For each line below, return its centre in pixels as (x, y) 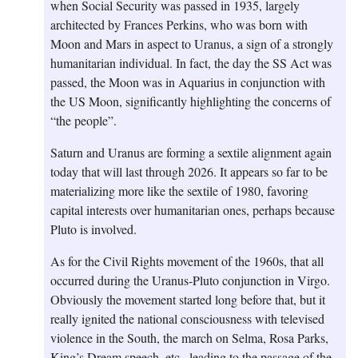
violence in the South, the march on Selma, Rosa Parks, (189, 338)
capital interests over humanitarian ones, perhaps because (193, 210)
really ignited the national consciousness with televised (187, 319)
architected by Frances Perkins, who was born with (179, 25)
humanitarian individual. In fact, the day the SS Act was (191, 63)
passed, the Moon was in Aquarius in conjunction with (188, 82)
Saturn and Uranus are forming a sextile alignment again (191, 153)
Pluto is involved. (93, 229)
